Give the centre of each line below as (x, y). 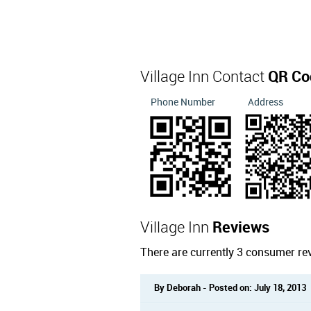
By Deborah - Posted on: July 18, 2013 (230, 288)
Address (266, 102)
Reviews (241, 228)
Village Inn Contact (204, 77)
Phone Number (183, 102)
